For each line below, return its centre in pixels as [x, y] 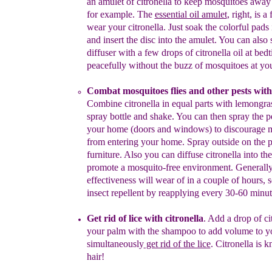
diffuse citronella [210, 155]
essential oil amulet [191, 14]
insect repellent [116, 193]
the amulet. [195, 40]
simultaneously [115, 244]
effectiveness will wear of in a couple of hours [175, 180]
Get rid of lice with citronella [145, 218]
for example [109, 14]
